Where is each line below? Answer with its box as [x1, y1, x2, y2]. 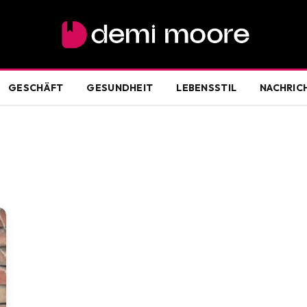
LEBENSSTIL [176, 82, 237, 94]
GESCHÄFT [8, 82, 64, 94]
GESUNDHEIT [86, 82, 153, 94]
